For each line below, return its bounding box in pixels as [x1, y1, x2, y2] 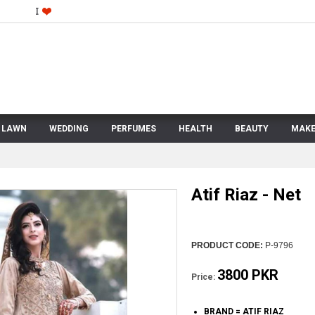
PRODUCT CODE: [191, 240, 263, 250]
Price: [191, 272, 215, 282]
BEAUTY [235, 124, 269, 134]
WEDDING [49, 124, 89, 134]
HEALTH [179, 124, 212, 134]
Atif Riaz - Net [191, 185, 301, 205]
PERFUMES [111, 124, 156, 134]
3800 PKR [217, 266, 278, 283]
